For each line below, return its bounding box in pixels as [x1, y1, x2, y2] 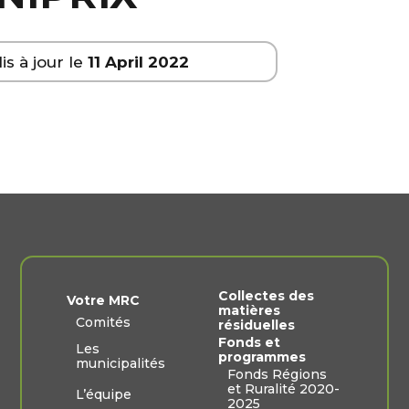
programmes [218, 349, 306, 366]
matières [218, 302, 280, 320]
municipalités [76, 355, 165, 372]
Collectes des [218, 288, 314, 305]
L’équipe [76, 386, 131, 404]
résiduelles [218, 317, 295, 334]
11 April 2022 [87, 52, 189, 71]
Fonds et [218, 334, 280, 351]
